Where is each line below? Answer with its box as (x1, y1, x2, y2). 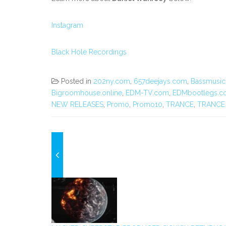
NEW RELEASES (51, 100, 103, 108)
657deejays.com (134, 77, 187, 85)
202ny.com (93, 77, 130, 85)
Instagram (51, 21, 83, 29)
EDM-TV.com (126, 89, 169, 97)
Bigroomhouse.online (51, 89, 122, 97)
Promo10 (133, 100, 162, 108)
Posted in (61, 77, 93, 85)
